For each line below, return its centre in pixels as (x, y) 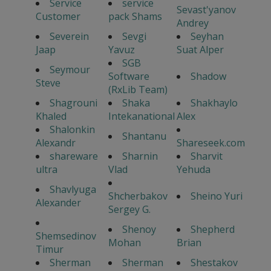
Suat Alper (200, 50)
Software (129, 77)
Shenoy (139, 230)
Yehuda (193, 170)
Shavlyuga (73, 190)
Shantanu (144, 136)
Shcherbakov (138, 196)
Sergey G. (129, 210)
